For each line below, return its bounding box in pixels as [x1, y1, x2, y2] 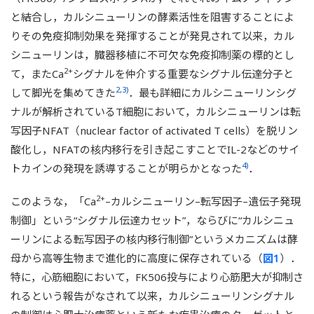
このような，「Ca [11, 193, 96, 208]
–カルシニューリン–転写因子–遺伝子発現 [105, 193, 301, 208]
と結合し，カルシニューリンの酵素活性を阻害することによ [11, 9, 294, 24]
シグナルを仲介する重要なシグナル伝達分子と [73, 66, 294, 81]
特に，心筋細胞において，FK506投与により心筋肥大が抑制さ [11, 269, 303, 284]
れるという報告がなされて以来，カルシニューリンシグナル [11, 288, 294, 303]
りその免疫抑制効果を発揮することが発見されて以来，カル [11, 28, 294, 43]
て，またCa [11, 66, 64, 81]
